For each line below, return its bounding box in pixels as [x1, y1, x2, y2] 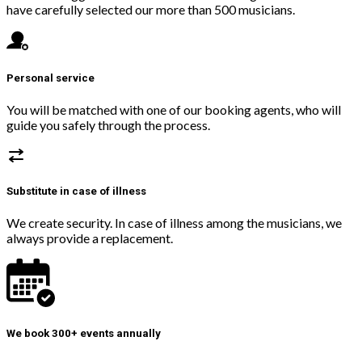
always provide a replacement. [6, 230, 173, 246]
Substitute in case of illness [6, 185, 146, 198]
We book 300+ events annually [6, 327, 161, 340]
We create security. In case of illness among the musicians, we [6, 215, 342, 231]
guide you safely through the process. [6, 116, 210, 133]
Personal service [6, 71, 95, 84]
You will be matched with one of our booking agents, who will [6, 101, 341, 117]
